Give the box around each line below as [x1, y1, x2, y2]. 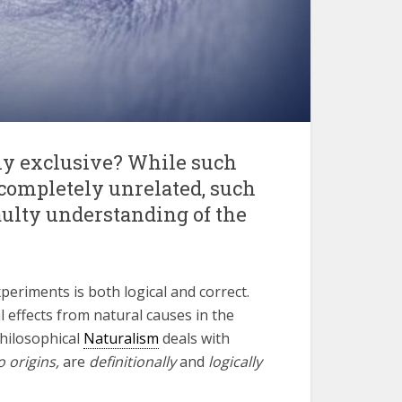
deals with [159, 328, 230, 348]
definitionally [89, 351, 176, 371]
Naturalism [83, 328, 159, 348]
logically [208, 351, 262, 371]
